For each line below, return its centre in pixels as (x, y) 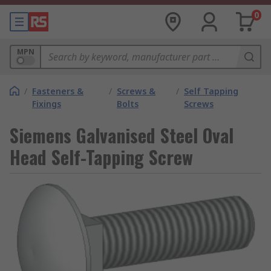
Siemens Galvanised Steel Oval (122, 135)
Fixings (47, 104)
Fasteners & (58, 91)
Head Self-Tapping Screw (101, 157)
